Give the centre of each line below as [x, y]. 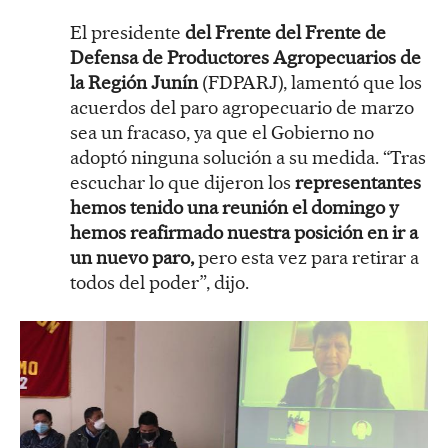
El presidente [127, 33]
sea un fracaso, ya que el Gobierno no [222, 133]
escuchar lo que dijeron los [182, 183]
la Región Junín [136, 83]
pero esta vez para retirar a [306, 258]
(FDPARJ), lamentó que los [312, 83]
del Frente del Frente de [285, 33]
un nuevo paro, [132, 258]
